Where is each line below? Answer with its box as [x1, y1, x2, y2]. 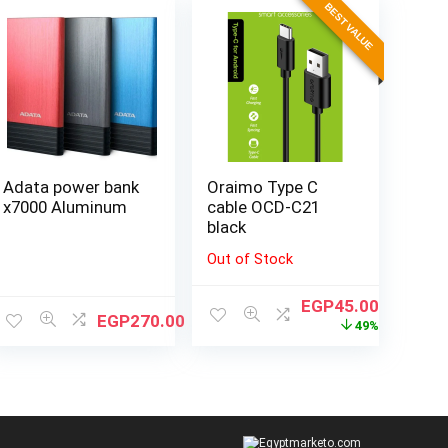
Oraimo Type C [207, 176, 319, 197]
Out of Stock [207, 249, 294, 268]
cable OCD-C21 [207, 196, 321, 217]
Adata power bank [3, 176, 140, 197]
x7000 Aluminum [3, 196, 128, 217]
